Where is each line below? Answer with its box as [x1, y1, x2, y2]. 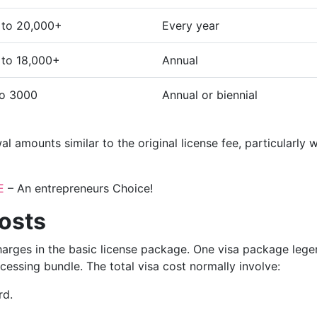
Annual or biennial [162, 88, 261, 102]
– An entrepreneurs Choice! [4, 181, 153, 195]
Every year [162, 18, 219, 33]
